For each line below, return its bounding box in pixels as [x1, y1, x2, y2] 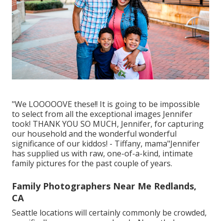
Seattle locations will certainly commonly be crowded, [12, 207, 207, 218]
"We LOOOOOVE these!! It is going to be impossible [12, 98, 200, 110]
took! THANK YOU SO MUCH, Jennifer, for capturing [12, 118, 204, 129]
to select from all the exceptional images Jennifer [12, 108, 192, 119]
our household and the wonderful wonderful [12, 128, 177, 139]
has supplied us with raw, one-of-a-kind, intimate [12, 147, 193, 159]
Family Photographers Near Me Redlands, [12, 180, 196, 192]
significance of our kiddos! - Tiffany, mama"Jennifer [12, 138, 200, 149]
